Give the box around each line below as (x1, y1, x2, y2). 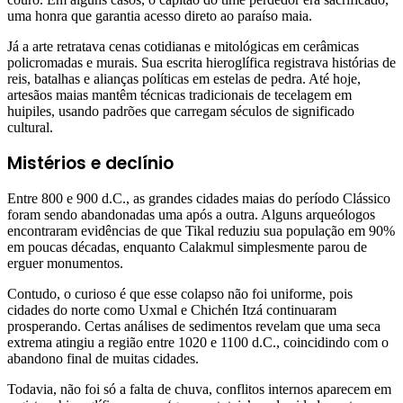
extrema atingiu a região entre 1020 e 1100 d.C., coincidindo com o (7, 335, 389, 351)
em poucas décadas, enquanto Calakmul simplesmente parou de (7, 239, 367, 255)
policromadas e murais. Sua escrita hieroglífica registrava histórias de (7, 55, 396, 71)
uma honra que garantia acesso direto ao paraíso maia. (7, 8, 312, 24)
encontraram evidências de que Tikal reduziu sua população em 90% (7, 223, 395, 239)
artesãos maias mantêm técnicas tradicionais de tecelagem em (7, 87, 352, 103)
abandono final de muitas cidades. (7, 351, 199, 367)
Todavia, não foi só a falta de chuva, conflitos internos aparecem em (7, 381, 391, 398)
